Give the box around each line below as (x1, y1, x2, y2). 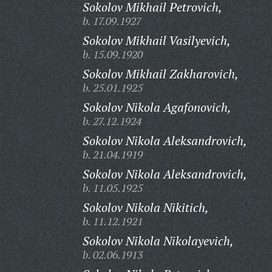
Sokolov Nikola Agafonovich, (82, 99, 231, 115)
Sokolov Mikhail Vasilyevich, (82, 32, 231, 49)
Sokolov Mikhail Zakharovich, (82, 66, 239, 82)
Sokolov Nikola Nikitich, (82, 199, 209, 216)
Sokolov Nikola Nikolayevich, (82, 233, 234, 249)
